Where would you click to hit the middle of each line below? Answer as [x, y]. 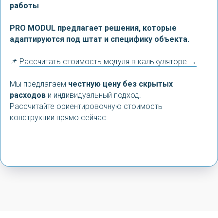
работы [24, 6]
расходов [28, 95]
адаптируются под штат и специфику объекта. [100, 39]
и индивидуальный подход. [93, 95]
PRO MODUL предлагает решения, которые [93, 28]
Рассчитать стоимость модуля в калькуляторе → [108, 62]
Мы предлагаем [39, 84]
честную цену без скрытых [120, 84]
